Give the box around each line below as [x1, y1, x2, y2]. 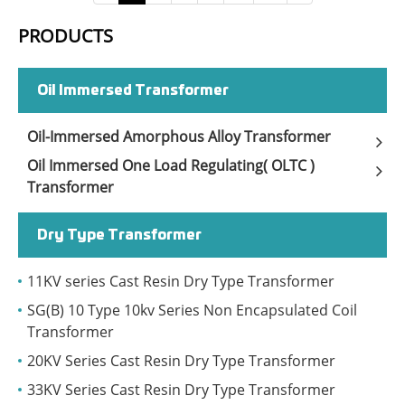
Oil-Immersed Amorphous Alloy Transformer [27, 126, 331, 146]
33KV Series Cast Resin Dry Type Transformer [27, 379, 335, 400]
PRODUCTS [18, 23, 113, 48]
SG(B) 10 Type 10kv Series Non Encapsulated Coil [27, 299, 357, 320]
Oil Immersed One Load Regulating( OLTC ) [27, 155, 315, 175]
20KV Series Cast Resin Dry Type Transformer [27, 350, 335, 371]
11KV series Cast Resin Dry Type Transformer [27, 270, 334, 291]
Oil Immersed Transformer [37, 82, 229, 98]
